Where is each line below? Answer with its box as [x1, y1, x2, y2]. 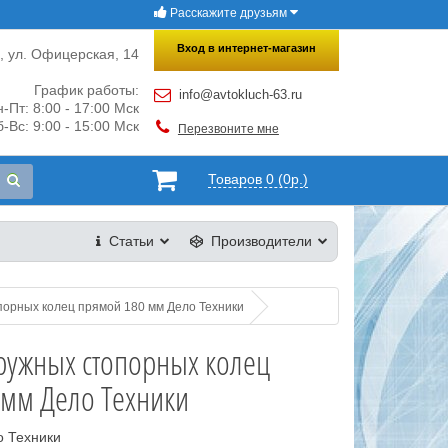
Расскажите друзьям [169, 6, 287, 20]
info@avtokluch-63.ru [178, 87, 302, 102]
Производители [211, 232, 313, 249]
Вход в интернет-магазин [176, 42, 316, 54]
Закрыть [286, 17, 334, 31]
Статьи [109, 232, 155, 249]
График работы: [33, 82, 139, 98]
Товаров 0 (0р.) [207, 171, 308, 187]
